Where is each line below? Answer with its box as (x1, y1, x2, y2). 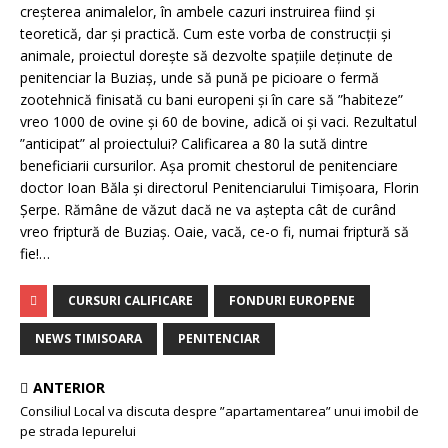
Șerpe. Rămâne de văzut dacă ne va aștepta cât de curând (20, 200, 396, 220)
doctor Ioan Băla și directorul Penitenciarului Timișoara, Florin (20, 178, 419, 198)
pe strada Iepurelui (20, 422, 136, 441)
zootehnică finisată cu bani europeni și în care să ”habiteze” (20, 90, 403, 110)
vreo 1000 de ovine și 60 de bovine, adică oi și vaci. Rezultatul (20, 112, 417, 132)
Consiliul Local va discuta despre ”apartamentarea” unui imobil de (20, 402, 419, 421)
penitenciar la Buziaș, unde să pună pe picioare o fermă (20, 68, 379, 88)
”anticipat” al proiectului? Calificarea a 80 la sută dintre (20, 134, 368, 154)
